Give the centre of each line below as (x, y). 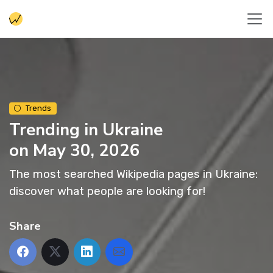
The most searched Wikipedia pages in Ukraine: (133, 174)
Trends (39, 108)
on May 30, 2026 (75, 151)
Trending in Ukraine (86, 130)
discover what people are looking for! (107, 191)
